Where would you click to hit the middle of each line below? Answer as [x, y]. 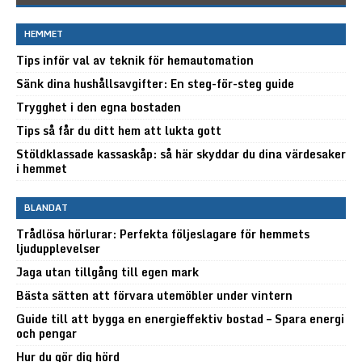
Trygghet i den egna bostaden [99, 107]
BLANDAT [46, 207]
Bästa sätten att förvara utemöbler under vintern [154, 295]
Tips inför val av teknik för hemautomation [135, 60]
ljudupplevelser [58, 248]
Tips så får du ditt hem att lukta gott [119, 130]
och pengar [46, 333]
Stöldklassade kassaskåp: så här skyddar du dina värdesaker [181, 154]
